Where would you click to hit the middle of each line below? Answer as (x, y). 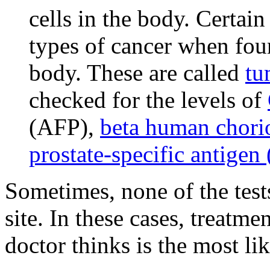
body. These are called (137, 73)
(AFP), (64, 127)
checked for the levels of (148, 100)
